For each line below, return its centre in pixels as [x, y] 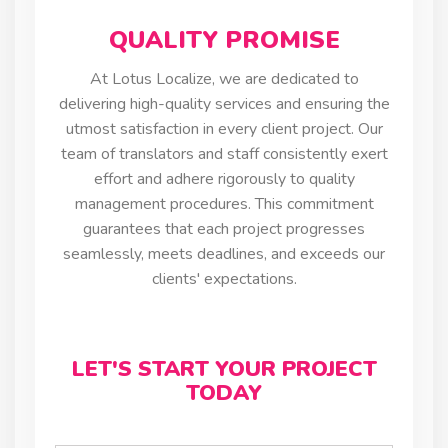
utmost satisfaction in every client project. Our [224, 128]
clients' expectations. [224, 278]
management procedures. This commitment [224, 203]
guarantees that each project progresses [224, 228]
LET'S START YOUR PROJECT [224, 368]
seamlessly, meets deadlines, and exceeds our [224, 253]
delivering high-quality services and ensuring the [224, 103]
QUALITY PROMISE [224, 39]
